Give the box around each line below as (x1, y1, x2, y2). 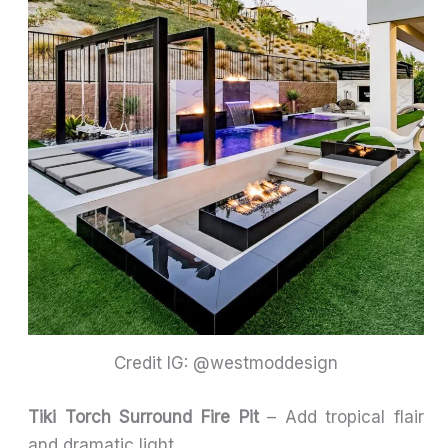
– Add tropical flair (258, 406, 424, 427)
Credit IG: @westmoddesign (114, 353, 338, 374)
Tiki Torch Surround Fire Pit (28, 406, 259, 427)
